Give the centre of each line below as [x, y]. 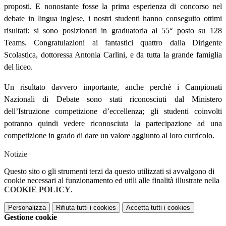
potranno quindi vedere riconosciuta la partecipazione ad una [113, 124]
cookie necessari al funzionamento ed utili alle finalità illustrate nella [112, 181]
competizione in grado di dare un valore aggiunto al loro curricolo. [109, 136]
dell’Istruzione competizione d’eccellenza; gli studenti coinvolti [113, 111]
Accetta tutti [144, 208]
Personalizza [27, 208]
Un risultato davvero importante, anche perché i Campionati [113, 87]
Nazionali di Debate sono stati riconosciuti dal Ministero [113, 99]
